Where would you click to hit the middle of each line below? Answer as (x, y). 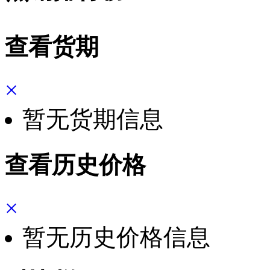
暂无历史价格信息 (116, 237)
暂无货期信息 (93, 119)
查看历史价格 (75, 165)
